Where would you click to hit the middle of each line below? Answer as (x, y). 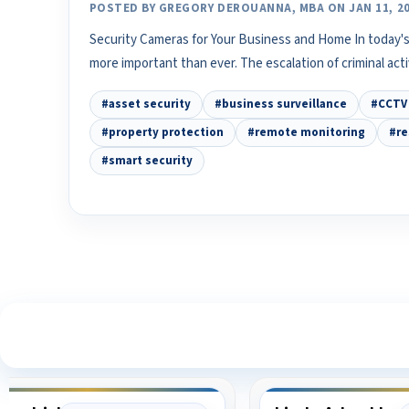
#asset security (146, 104)
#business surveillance (280, 104)
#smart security (147, 161)
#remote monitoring (306, 132)
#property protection (162, 132)
